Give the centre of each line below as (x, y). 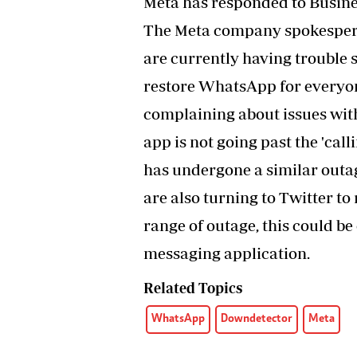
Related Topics (193, 288)
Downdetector (257, 320)
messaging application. (228, 253)
